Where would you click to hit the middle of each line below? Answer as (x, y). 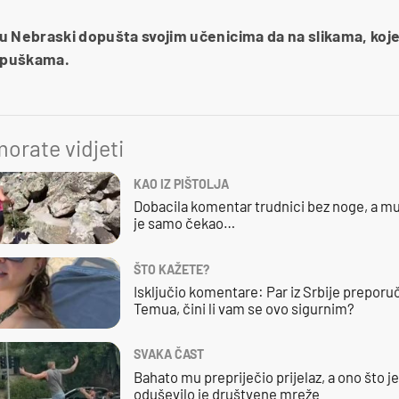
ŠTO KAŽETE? (171, 269)
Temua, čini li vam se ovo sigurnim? (244, 309)
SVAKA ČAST (168, 354)
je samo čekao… (184, 223)
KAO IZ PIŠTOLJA (181, 183)
